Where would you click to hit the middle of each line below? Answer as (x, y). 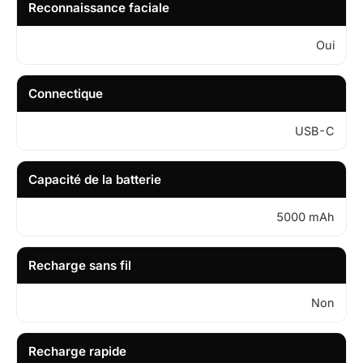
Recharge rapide (77, 351)
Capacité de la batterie (95, 179)
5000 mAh (305, 216)
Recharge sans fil (80, 265)
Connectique (66, 93)
